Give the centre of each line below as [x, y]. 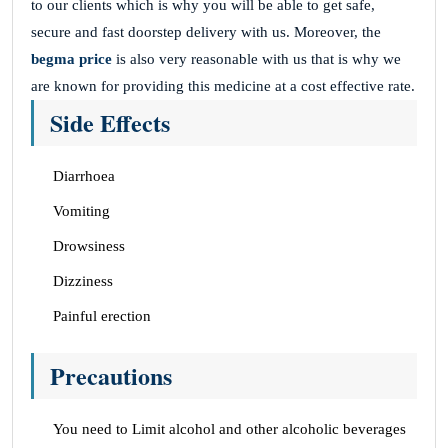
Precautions [111, 375]
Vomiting [81, 210]
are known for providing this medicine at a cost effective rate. [223, 85]
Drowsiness [89, 245]
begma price [73, 58]
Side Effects [110, 122]
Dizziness [83, 280]
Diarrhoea [84, 175]
